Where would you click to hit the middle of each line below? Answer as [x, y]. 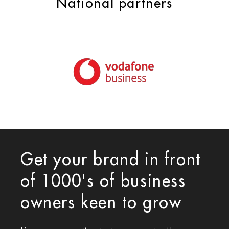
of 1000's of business [103, 182]
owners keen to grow [101, 203]
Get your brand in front [111, 160]
